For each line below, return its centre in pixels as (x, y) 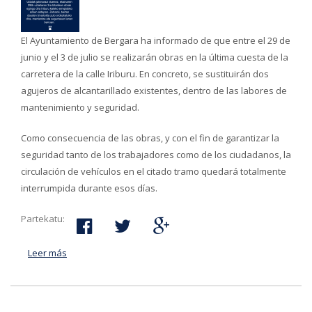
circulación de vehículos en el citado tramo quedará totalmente (154, 171)
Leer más (47, 253)
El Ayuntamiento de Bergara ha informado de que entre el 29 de (156, 40)
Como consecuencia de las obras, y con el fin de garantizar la (150, 138)
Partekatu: (43, 219)
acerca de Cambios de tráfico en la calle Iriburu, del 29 (180, 253)
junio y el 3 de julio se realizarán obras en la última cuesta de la (155, 57)
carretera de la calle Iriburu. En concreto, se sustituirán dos (145, 74)
